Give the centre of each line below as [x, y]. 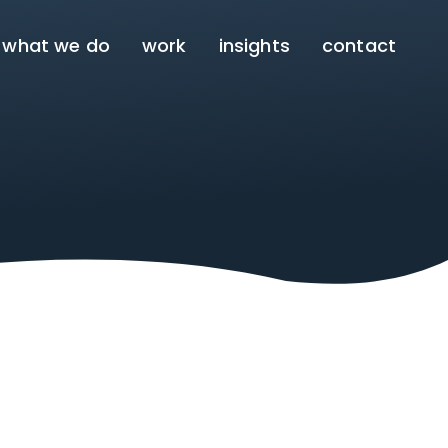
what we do [56, 45]
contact [358, 45]
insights [254, 45]
